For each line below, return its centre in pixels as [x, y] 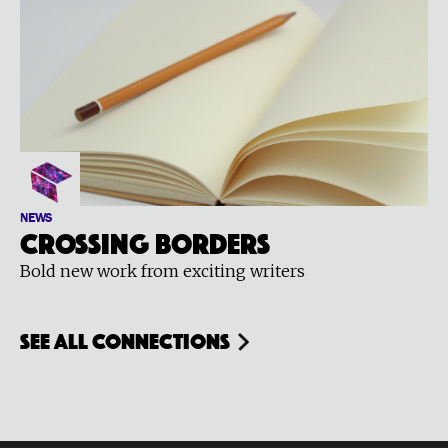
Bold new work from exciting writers [162, 271]
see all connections [125, 339]
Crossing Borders [145, 240]
